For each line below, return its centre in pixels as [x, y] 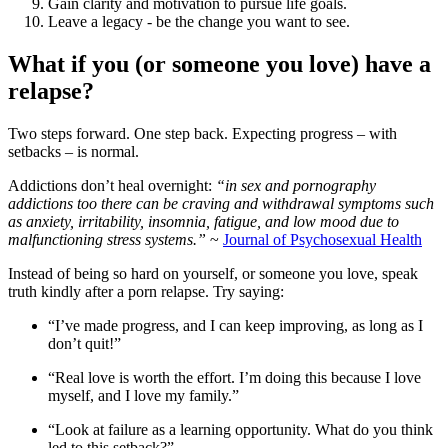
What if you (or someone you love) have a [219, 63]
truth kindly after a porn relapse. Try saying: [146, 291]
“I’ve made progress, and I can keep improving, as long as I [235, 325]
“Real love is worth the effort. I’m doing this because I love [234, 377]
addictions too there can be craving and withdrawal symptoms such [221, 203]
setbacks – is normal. [75, 151]
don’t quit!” [86, 343]
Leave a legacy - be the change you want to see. [199, 21]
